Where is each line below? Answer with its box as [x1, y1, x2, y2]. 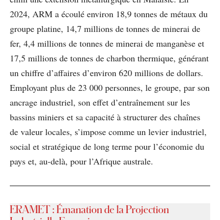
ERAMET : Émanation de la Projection [10, 203, 169, 215]
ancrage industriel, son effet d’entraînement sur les [10, 96, 190, 108]
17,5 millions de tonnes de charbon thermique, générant [10, 52, 209, 64]
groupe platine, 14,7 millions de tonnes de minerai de [10, 22, 200, 34]
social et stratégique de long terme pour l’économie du [10, 140, 204, 152]
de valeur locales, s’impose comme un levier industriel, [10, 125, 207, 137]
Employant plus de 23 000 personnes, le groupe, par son [10, 81, 210, 93]
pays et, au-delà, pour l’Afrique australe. [10, 155, 153, 167]
